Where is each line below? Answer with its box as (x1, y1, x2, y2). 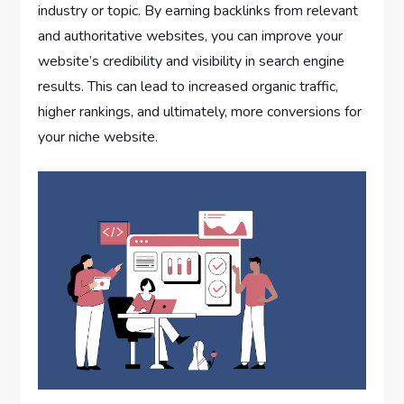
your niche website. (38, 127, 159, 148)
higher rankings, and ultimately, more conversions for (38, 102, 363, 123)
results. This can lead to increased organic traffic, (38, 77, 339, 97)
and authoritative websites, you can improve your (38, 26, 344, 47)
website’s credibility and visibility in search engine (38, 51, 345, 72)
